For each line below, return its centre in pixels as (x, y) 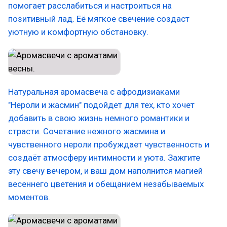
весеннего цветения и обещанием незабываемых (106, 184)
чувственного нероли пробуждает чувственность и (109, 144)
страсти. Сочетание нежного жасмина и (87, 131)
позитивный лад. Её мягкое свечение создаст (99, 19)
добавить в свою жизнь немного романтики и (99, 118)
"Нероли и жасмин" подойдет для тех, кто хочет (101, 105)
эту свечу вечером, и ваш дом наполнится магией (105, 171)
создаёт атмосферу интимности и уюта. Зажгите (104, 158)
